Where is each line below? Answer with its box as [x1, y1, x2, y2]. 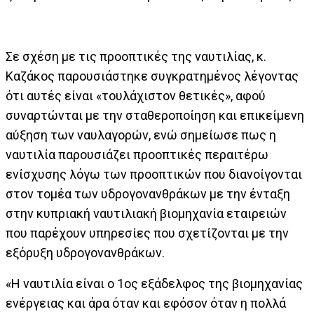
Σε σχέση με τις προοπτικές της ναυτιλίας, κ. [6, 49, 266, 64]
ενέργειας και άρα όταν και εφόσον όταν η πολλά [6, 296, 286, 310]
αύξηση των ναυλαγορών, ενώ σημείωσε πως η [6, 128, 276, 142]
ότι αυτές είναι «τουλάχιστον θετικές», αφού [6, 88, 266, 103]
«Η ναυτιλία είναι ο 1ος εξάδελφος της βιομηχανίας [6, 276, 303, 291]
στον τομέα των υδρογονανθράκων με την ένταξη [6, 186, 290, 201]
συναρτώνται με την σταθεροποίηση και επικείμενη [6, 108, 304, 123]
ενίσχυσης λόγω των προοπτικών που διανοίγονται [6, 167, 302, 182]
